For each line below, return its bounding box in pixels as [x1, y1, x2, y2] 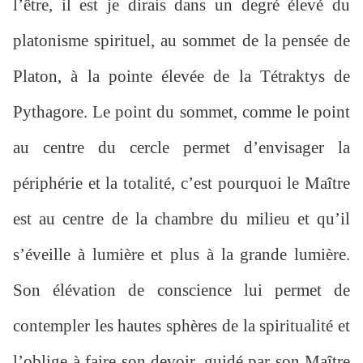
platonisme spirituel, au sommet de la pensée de [13, 31, 350, 51]
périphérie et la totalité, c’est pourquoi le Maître [13, 173, 350, 194]
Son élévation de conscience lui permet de [13, 280, 350, 301]
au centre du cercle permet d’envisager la [13, 138, 350, 158]
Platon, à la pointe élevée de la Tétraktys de [13, 66, 350, 87]
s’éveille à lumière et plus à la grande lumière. [13, 245, 350, 265]
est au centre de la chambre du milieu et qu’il [13, 209, 350, 229]
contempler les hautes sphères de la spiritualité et [13, 316, 350, 336]
